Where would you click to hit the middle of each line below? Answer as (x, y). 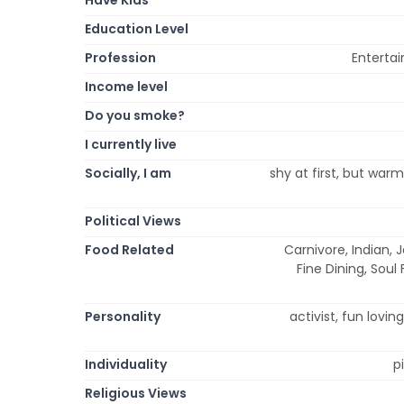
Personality (123, 316)
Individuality (126, 364)
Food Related (129, 249)
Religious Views (136, 393)
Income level (126, 86)
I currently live (131, 144)
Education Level (137, 28)
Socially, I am (128, 173)
